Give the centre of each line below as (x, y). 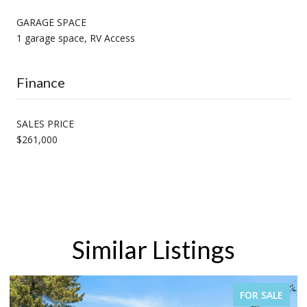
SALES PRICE (45, 123)
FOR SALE (261, 295)
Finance (41, 82)
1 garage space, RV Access (76, 38)
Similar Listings (153, 249)
